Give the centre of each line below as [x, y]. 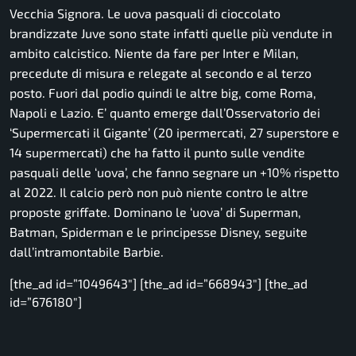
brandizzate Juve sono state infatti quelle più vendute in [171, 33]
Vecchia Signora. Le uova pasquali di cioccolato [145, 14]
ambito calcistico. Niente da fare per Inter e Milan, [154, 53]
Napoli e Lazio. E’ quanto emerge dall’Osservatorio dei [165, 113]
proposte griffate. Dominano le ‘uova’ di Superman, [155, 212]
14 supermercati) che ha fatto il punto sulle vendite [157, 153]
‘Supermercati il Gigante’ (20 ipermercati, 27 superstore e [174, 133]
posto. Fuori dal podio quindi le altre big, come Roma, [163, 93]
